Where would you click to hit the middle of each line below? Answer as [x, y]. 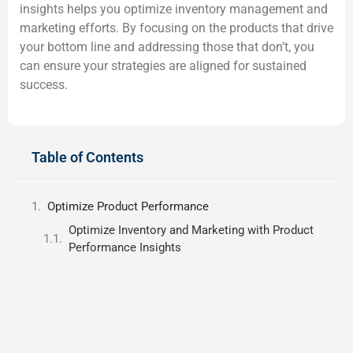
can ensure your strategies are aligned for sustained [163, 65]
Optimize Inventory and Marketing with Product [191, 230]
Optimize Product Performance [128, 207]
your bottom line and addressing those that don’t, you [167, 46]
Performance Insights [125, 247]
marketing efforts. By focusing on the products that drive [176, 28]
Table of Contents [87, 158]
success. [44, 84]
